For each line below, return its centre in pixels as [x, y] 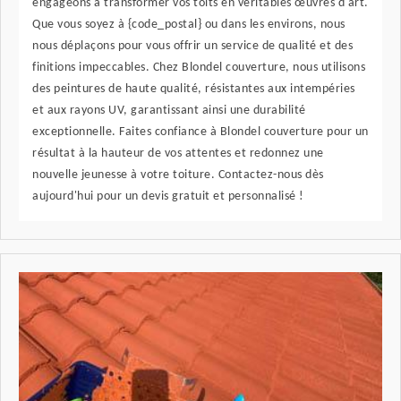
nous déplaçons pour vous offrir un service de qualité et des [192, 47]
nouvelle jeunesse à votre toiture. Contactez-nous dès [178, 175]
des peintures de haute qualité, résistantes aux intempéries [194, 90]
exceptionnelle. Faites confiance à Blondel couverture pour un [200, 132]
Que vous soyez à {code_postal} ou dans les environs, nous [189, 25]
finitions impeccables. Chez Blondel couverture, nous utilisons [199, 68]
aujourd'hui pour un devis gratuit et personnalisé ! [168, 197]
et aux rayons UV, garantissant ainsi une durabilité [169, 111]
